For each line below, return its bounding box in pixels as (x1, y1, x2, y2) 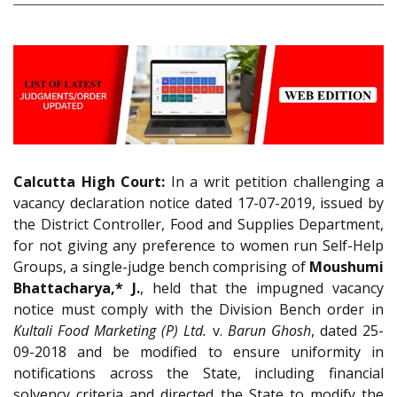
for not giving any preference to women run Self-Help (13, 236, 384, 256)
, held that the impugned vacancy (139, 278, 385, 299)
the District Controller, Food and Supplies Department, (13, 214, 384, 235)
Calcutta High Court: (13, 172, 165, 192)
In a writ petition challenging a (165, 172, 384, 192)
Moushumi (309, 257, 384, 277)
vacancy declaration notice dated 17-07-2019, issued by (13, 193, 384, 214)
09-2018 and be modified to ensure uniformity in (13, 342, 384, 362)
